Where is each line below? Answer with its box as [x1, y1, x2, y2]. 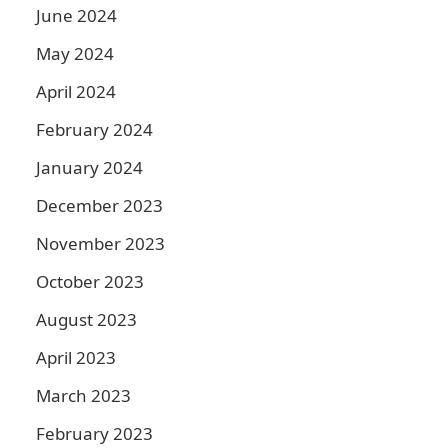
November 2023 [36, 232, 165, 255]
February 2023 [36, 422, 153, 445]
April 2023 [36, 346, 116, 369]
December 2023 [36, 194, 163, 217]
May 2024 [36, 42, 114, 65]
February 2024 [36, 118, 153, 141]
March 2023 [36, 384, 131, 407]
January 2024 [36, 156, 143, 179]
